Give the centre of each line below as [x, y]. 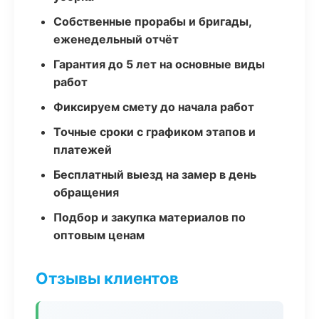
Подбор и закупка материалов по [150, 217]
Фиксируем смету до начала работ [154, 107]
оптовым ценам [99, 235]
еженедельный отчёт [116, 39]
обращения [86, 192]
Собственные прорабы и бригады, [152, 21]
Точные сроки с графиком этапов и [155, 132]
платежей [83, 150]
